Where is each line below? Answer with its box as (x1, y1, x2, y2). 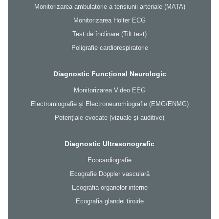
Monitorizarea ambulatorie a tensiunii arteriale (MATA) (34, 3, 185, 11)
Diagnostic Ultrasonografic (65, 140, 154, 148)
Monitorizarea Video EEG (73, 87, 146, 94)
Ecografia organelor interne (71, 184, 148, 192)
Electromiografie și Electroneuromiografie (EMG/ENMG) (30, 100, 189, 108)
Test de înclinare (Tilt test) (72, 30, 147, 38)
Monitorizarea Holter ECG (73, 17, 146, 24)
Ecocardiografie (88, 156, 131, 164)
